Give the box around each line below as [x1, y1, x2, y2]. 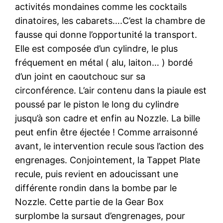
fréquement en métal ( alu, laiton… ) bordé [15, 57, 193, 68]
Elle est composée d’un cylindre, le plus [15, 43, 178, 54]
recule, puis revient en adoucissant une [15, 168, 179, 179]
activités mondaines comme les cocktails [15, 1, 187, 12]
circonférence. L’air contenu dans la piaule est [15, 85, 207, 96]
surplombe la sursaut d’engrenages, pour [15, 210, 186, 221]
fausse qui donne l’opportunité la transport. [15, 29, 198, 40]
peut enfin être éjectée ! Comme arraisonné [15, 126, 198, 137]
